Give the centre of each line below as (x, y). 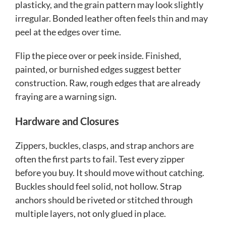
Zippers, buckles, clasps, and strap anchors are (104, 145)
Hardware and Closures (67, 121)
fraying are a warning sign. (66, 96)
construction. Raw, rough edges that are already (108, 82)
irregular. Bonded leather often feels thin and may (111, 18)
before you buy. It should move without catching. (110, 172)
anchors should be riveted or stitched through (104, 200)
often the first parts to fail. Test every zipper (100, 159)
